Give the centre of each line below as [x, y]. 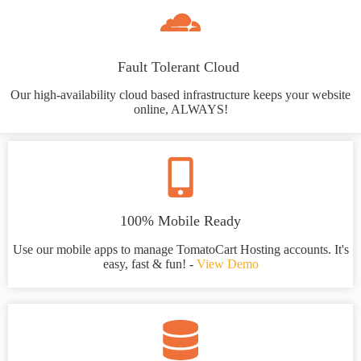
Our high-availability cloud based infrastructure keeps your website [180, 95]
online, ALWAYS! [180, 110]
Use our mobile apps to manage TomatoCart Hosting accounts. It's [180, 249]
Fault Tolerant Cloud [180, 66]
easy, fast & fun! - [149, 263]
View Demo [227, 263]
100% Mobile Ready [180, 221]
